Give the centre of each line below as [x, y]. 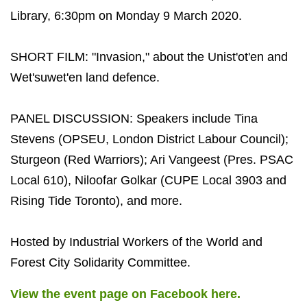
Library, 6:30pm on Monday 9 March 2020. [126, 15]
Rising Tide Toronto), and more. [96, 200]
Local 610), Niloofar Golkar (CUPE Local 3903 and [148, 180]
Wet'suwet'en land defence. [85, 77]
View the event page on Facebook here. [125, 294]
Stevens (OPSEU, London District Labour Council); [149, 139]
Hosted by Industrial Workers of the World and [136, 242]
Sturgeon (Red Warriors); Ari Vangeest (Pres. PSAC [152, 159]
